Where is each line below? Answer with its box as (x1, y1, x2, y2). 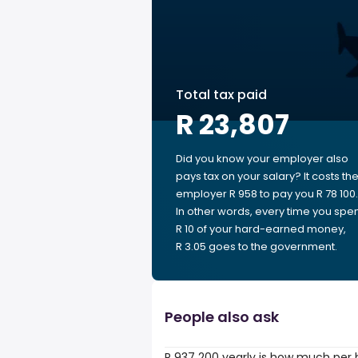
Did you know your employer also (176, 151, 348, 166)
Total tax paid (176, 86, 267, 104)
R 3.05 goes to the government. (176, 239, 337, 254)
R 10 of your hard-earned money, (176, 221, 346, 237)
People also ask (165, 307, 279, 327)
